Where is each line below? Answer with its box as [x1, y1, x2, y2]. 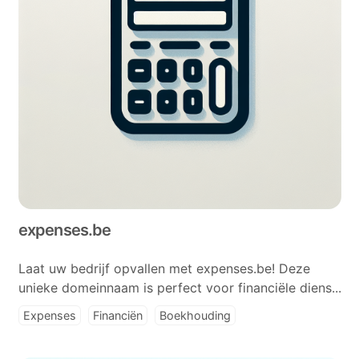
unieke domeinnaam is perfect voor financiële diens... [18, 280, 341, 296]
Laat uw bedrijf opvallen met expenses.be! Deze [18, 260, 310, 276]
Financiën [92, 309, 143, 322]
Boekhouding [159, 309, 231, 322]
